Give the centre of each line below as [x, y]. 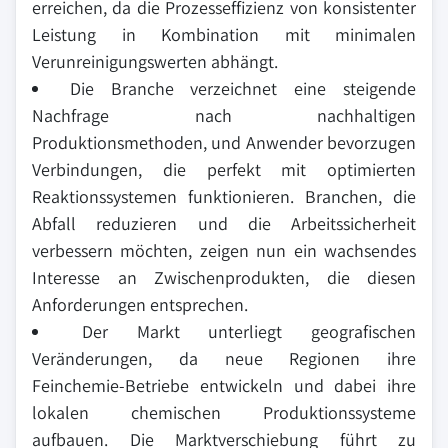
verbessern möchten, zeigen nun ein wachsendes [224, 250]
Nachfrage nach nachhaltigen [224, 115]
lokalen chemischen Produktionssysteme [224, 412]
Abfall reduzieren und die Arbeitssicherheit [224, 223]
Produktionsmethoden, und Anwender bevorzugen [224, 142]
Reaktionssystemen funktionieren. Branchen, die [224, 196]
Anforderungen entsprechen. [140, 304]
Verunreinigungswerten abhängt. [155, 61]
